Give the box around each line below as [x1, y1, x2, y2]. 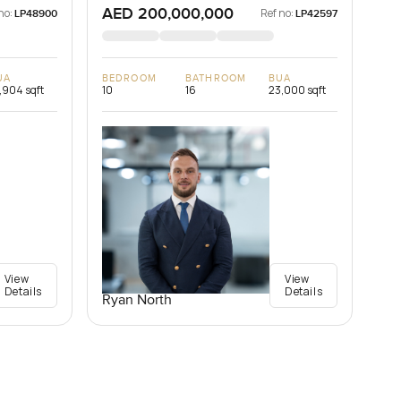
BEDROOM [102, 73, 157, 85]
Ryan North [102, 292, 173, 310]
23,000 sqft [269, 82, 327, 98]
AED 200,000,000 [102, 4, 235, 24]
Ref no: [260, 5, 294, 21]
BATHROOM [185, 73, 246, 85]
